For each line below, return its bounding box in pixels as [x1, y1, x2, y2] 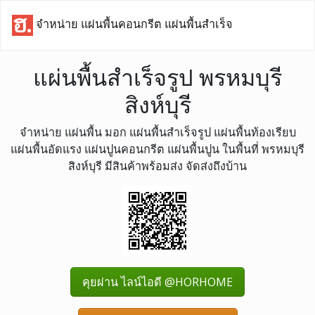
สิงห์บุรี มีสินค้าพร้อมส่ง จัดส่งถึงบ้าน [68, 158, 247, 174]
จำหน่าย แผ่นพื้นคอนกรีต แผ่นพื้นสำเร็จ [33, 16, 233, 32]
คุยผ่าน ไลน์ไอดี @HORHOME [82, 274, 233, 290]
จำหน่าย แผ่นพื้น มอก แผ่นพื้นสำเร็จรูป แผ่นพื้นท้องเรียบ [19, 124, 296, 140]
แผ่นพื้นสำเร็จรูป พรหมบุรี [33, 61, 282, 93]
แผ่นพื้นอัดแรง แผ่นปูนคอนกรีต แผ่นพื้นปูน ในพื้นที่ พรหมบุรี [11, 141, 304, 157]
